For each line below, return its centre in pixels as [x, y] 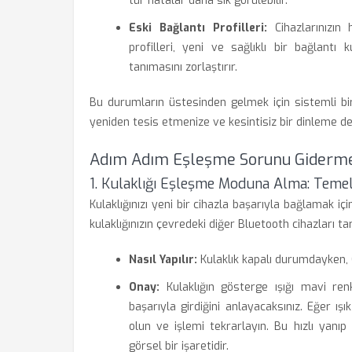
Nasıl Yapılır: [163, 260]
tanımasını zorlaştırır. [183, 67]
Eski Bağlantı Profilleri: [198, 28]
